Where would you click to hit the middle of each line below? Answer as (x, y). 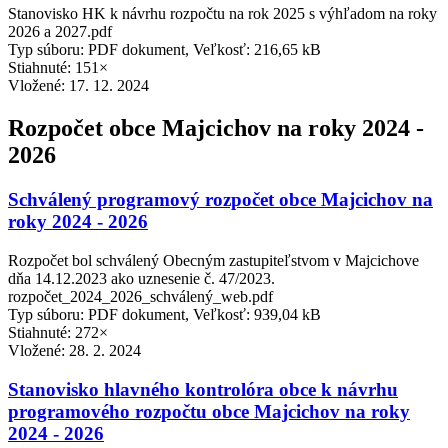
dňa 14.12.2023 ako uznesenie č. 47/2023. (141, 278)
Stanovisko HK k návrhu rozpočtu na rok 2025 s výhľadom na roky (222, 14)
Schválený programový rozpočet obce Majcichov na (220, 200)
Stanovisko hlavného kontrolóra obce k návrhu (203, 389)
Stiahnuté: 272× (58, 332)
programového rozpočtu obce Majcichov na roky (209, 411)
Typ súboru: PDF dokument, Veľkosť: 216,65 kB (164, 50)
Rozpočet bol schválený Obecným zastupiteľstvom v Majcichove (213, 260)
